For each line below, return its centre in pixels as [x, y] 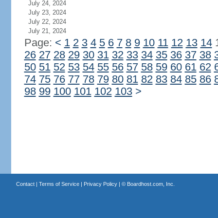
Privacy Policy [100, 184]
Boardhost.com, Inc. [151, 184]
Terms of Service [59, 184]
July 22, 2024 [47, 22]
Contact [25, 184]
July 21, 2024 [47, 31]
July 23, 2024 [47, 12]
